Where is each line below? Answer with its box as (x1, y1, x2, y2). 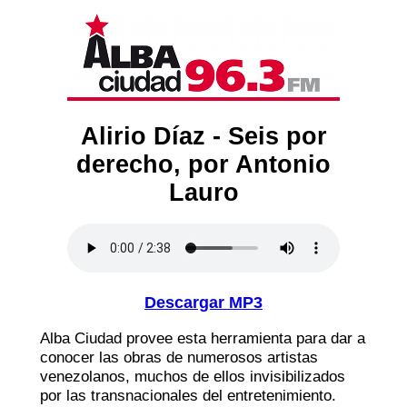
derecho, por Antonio (76, 150, 331, 178)
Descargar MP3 (144, 293, 263, 312)
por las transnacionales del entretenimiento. (40, 385, 336, 404)
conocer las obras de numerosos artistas (40, 347, 318, 366)
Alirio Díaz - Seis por (80, 122, 327, 150)
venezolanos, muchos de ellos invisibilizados (40, 366, 345, 385)
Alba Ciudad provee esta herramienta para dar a (40, 328, 365, 347)
